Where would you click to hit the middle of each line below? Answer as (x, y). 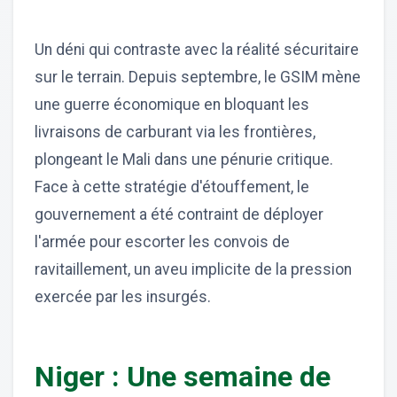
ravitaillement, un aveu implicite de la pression (193, 270)
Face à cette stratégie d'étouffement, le (172, 187)
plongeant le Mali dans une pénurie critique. (184, 160)
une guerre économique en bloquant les (172, 105)
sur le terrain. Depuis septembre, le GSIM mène (198, 78)
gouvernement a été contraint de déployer (179, 215)
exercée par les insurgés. (123, 297)
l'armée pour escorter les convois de (162, 242)
